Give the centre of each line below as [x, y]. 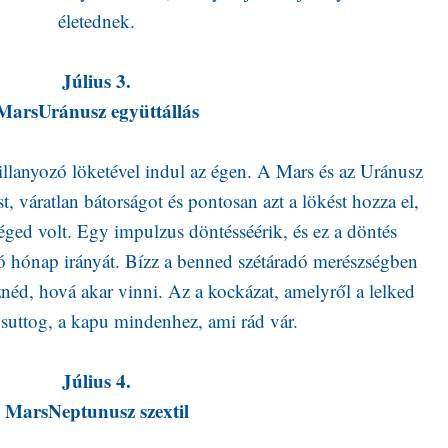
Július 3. [96, 80]
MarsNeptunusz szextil [96, 410]
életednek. [96, 20]
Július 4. [96, 380]
